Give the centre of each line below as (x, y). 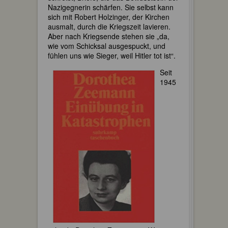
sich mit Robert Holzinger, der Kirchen (109, 17)
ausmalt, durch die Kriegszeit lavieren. (109, 27)
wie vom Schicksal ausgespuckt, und (107, 46)
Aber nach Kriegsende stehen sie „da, (109, 36)
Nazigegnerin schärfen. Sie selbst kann (111, 7)
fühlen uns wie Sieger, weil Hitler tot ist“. (112, 56)
